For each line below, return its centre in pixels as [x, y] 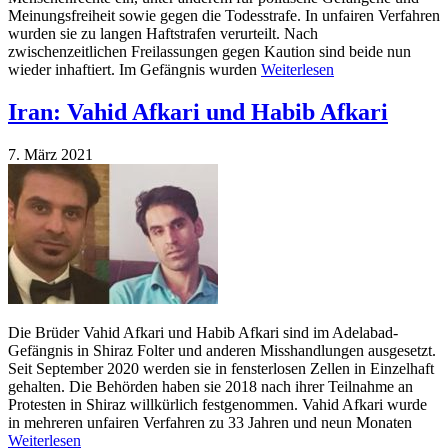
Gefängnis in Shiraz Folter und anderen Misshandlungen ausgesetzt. [222, 351]
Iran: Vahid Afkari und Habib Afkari [198, 112]
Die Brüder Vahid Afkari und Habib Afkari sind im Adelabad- [203, 333]
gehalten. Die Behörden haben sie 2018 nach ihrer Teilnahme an [210, 387]
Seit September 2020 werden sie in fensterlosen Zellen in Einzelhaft [221, 369]
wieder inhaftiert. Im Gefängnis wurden [134, 70]
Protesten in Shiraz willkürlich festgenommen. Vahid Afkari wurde [217, 405]
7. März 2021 [50, 155]
